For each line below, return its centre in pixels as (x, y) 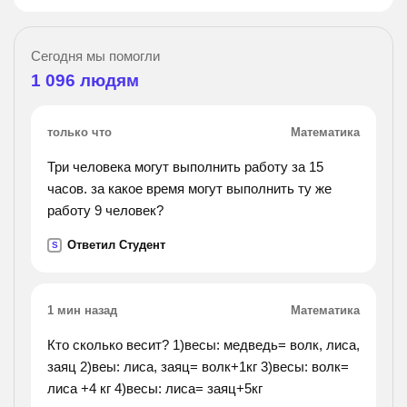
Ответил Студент (116, 245)
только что (79, 132)
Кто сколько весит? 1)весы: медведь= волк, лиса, (203, 345)
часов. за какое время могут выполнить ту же (189, 189)
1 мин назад (82, 310)
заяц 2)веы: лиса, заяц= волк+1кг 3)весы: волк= (198, 367)
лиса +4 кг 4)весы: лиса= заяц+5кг (155, 388)
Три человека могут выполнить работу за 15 (185, 167)
